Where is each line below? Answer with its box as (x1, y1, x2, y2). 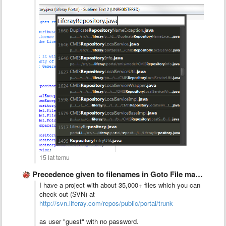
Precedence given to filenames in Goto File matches (32, 168, 195, 180)
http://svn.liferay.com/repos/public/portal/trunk (39, 198, 173, 208)
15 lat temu (39, 152, 70, 162)
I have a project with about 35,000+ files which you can (39, 180, 200, 190)
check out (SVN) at (39, 189, 95, 199)
